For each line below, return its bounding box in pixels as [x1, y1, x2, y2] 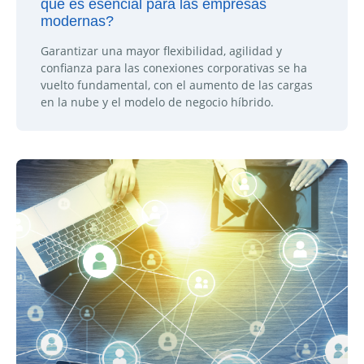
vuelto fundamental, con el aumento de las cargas [41, 77, 313, 93]
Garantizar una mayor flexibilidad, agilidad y [41, 43, 282, 59]
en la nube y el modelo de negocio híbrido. [41, 94, 274, 110]
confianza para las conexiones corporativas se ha [41, 60, 307, 76]
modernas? [41, 13, 114, 30]
